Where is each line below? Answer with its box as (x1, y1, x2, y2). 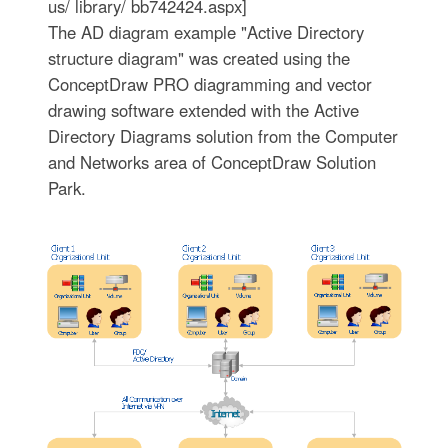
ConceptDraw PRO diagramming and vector (47, 72, 372, 96)
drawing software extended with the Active (47, 98, 359, 122)
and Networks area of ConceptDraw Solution (47, 150, 376, 174)
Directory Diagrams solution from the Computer (47, 124, 398, 148)
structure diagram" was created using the (47, 46, 350, 70)
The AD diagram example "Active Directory (47, 20, 364, 44)
